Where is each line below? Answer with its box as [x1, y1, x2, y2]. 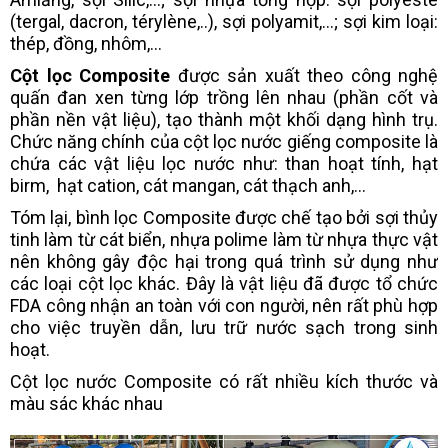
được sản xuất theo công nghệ [170, 65, 438, 86]
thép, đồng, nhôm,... [10, 33, 162, 54]
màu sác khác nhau [10, 393, 163, 414]
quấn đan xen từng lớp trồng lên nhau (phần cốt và [10, 87, 438, 108]
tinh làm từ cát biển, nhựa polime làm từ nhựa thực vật [10, 229, 438, 250]
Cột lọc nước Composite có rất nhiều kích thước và [10, 371, 438, 392]
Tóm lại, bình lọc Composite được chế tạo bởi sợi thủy [10, 207, 438, 228]
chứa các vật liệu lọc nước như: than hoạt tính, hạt [10, 153, 438, 174]
